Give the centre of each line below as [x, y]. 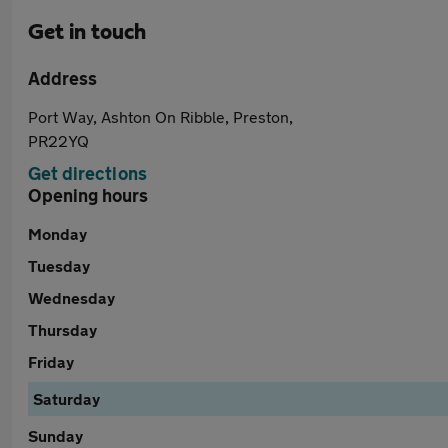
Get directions [87, 173]
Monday [57, 233]
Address [62, 78]
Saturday [66, 398]
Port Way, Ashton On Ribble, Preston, [160, 116]
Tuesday [59, 265]
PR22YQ [58, 140]
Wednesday [71, 297]
